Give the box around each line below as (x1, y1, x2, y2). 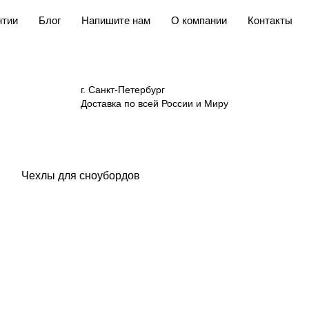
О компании (171, 14, 227, 26)
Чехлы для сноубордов (21, 170, 140, 181)
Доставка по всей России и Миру (80, 98, 228, 109)
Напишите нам (81, 14, 150, 26)
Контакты (248, 14, 292, 26)
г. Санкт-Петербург (80, 84, 165, 95)
